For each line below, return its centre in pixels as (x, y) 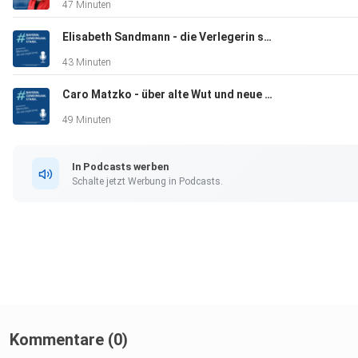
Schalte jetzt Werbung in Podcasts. (147, 181)
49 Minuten (87, 120)
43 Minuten (87, 63)
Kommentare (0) (69, 340)
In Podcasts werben (120, 166)
